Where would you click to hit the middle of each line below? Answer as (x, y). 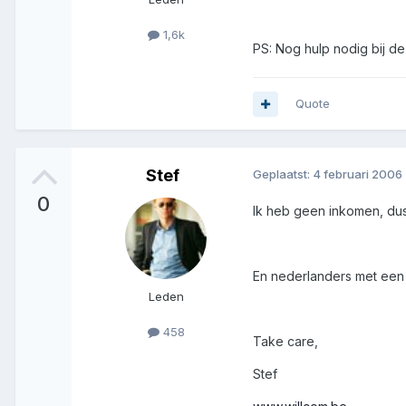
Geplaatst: (283, 174)
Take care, (285, 342)
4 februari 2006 (358, 174)
